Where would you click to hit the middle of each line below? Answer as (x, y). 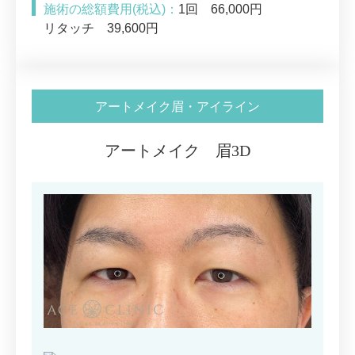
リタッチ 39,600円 (101, 28)
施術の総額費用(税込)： (111, 9)
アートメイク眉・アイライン (177, 107)
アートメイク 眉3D (177, 151)
